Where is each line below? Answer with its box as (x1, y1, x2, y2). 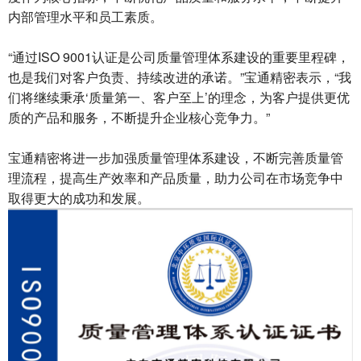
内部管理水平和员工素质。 (8, 7, 163, 26)
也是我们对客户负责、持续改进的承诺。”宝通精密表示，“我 (8, 68, 351, 86)
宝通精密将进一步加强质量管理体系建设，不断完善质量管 (8, 148, 343, 167)
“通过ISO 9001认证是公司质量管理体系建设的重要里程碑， (8, 48, 350, 66)
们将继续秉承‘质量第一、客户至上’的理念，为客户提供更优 (8, 88, 350, 106)
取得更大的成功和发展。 (8, 189, 150, 207)
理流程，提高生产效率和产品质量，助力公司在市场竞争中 (8, 168, 343, 187)
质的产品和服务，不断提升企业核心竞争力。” (8, 108, 270, 127)
